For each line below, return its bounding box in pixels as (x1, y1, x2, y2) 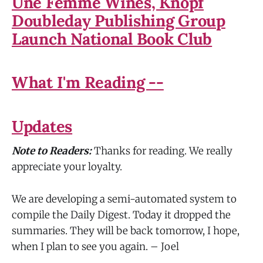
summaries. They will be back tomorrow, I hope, (12, 224, 240, 237)
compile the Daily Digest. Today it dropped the (12, 208, 231, 221)
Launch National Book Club (12, 28, 213, 49)
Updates (12, 116, 73, 136)
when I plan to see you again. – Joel (12, 240, 179, 253)
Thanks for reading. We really (94, 144, 232, 158)
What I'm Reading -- (12, 72, 164, 93)
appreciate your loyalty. (12, 160, 122, 174)
